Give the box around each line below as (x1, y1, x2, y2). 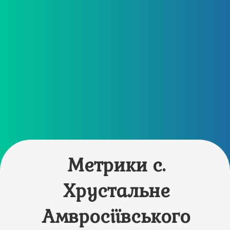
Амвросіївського (42, 205, 191, 228)
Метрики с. (67, 154, 165, 177)
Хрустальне (63, 179, 170, 202)
